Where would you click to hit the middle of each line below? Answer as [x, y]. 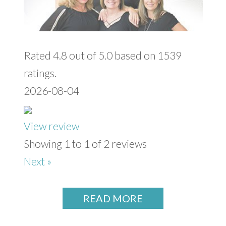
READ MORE [113, 198]
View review [51, 126]
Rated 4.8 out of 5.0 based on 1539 [102, 55]
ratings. [40, 73]
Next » [37, 161]
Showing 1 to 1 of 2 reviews [85, 143]
